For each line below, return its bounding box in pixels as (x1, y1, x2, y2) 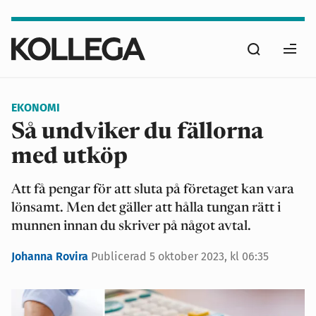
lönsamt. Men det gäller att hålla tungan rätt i (11, 202, 281, 215)
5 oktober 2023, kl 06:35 (150, 250, 269, 263)
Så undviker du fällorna (11, 121, 263, 144)
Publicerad (91, 250, 150, 263)
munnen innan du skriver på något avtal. (11, 220, 251, 233)
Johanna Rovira (11, 250, 91, 263)
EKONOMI (11, 101, 60, 114)
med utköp (11, 146, 128, 169)
